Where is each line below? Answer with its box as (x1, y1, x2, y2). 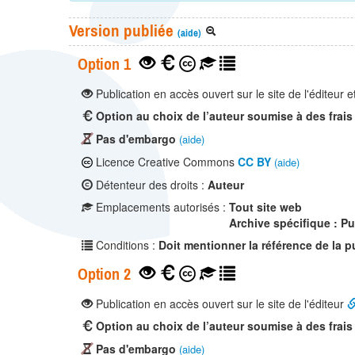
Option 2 (78, 265, 131, 284)
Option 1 (78, 55, 131, 74)
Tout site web (229, 199, 302, 216)
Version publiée (69, 21, 177, 40)
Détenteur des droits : (93, 177, 208, 193)
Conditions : (93, 237, 158, 254)
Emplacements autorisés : (93, 199, 229, 216)
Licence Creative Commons (93, 154, 238, 170)
